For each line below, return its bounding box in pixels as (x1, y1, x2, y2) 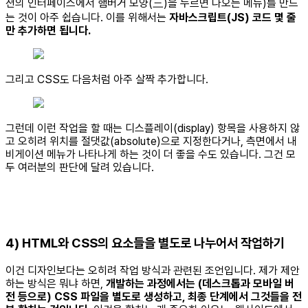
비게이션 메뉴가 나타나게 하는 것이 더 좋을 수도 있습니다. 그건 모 (5, 148, 296, 162)
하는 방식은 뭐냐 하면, (5, 276, 106, 290)
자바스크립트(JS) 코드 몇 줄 (169, 11, 296, 25)
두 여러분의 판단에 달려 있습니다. (5, 161, 154, 175)
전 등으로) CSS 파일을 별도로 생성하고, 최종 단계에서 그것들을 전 (5, 289, 302, 303)
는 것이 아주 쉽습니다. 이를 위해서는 (5, 11, 169, 25)
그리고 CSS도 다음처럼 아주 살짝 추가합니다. (5, 73, 208, 87)
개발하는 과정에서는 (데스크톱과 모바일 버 (106, 276, 294, 290)
